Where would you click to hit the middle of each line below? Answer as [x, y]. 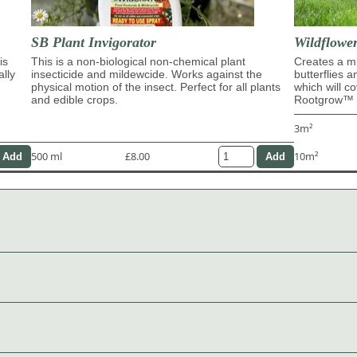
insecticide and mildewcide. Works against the [147, 74]
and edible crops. [75, 99]
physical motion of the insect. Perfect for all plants [156, 86]
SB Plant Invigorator [94, 42]
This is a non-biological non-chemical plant [138, 61]
